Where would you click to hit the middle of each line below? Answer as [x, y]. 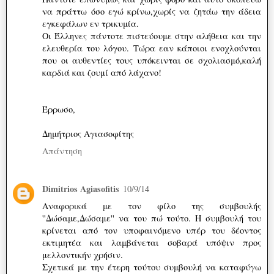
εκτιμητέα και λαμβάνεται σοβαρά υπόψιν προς [152, 242]
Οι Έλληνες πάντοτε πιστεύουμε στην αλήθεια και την [152, 35]
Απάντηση [62, 150]
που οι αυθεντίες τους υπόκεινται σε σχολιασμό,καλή [152, 60]
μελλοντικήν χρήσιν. [83, 254]
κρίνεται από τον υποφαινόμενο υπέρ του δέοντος [152, 230]
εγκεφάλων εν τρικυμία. [91, 23]
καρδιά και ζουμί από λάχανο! [102, 72]
